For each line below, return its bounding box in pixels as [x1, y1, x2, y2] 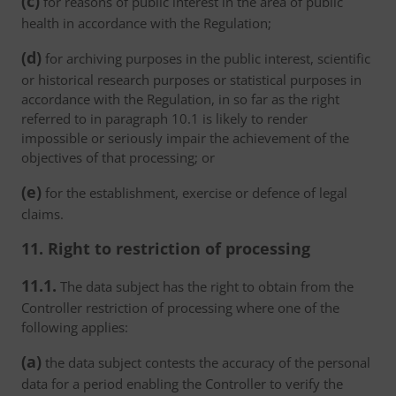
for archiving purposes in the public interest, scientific [42, 49, 370, 67]
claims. [21, 205, 64, 223]
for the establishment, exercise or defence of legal [42, 184, 347, 202]
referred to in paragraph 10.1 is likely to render [21, 110, 308, 127]
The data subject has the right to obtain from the [57, 278, 354, 295]
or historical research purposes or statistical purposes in [21, 71, 362, 88]
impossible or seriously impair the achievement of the [21, 129, 349, 147]
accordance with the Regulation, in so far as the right [21, 90, 339, 108]
